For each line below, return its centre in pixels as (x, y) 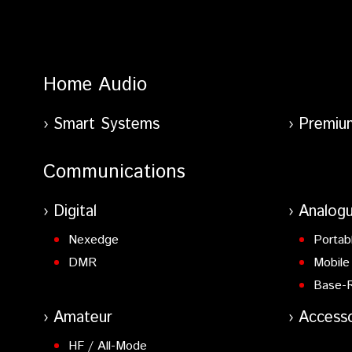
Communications (114, 172)
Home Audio (95, 84)
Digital (75, 211)
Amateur (83, 317)
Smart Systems (106, 124)
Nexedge (93, 240)
